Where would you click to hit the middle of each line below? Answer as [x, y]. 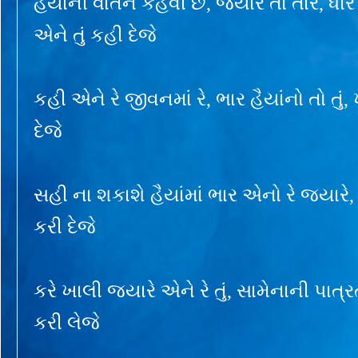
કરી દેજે [65, 227]
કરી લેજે [67, 322]
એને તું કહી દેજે [95, 35]
